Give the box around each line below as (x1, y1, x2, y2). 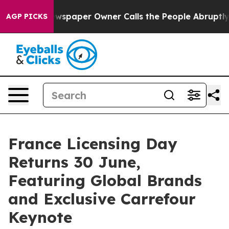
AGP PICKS (6, 12, 48, 21)
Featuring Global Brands (8, 171, 202, 190)
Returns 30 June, (8, 152, 141, 172)
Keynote (8, 208, 72, 227)
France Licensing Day (8, 134, 177, 153)
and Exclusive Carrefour (8, 189, 196, 209)
